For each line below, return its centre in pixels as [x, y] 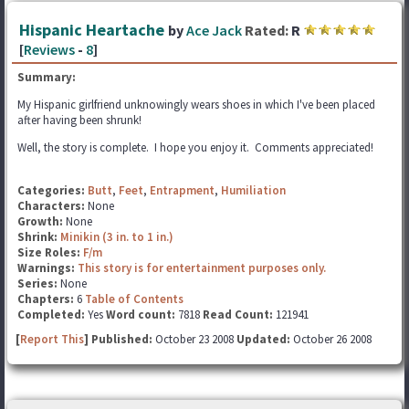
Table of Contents [134, 299]
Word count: [141, 315]
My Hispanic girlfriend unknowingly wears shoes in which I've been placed [196, 105]
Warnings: [47, 268]
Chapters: [47, 299]
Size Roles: [50, 252]
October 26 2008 [331, 339]
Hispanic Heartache [94, 30]
